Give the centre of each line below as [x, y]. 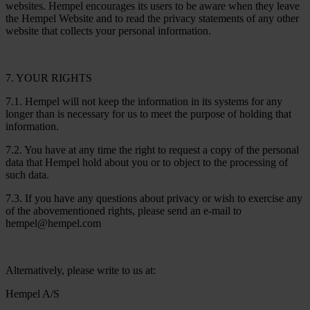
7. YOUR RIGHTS [49, 77]
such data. [27, 174]
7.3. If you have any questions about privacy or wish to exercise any [154, 198]
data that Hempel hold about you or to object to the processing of [147, 162]
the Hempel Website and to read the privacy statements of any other [152, 18]
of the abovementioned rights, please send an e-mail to [124, 210]
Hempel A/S [33, 293]
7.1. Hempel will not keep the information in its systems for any [144, 101]
